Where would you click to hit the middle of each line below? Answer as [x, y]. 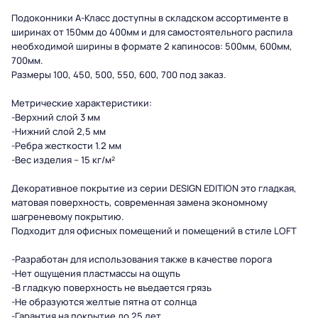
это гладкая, [268, 188]
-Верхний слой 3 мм [56, 117]
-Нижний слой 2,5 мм [59, 131]
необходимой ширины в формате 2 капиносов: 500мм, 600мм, [152, 46]
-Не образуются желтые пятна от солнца [104, 302]
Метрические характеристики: [82, 103]
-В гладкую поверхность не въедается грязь [111, 287]
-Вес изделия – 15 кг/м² [63, 160]
